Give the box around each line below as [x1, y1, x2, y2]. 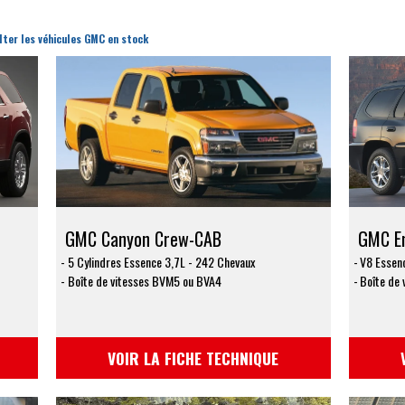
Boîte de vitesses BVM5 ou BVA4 [68, 270, 222, 290]
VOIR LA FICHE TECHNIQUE [108, 345, 279, 370]
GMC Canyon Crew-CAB [65, 224, 222, 252]
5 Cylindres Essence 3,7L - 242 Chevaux [68, 251, 256, 271]
